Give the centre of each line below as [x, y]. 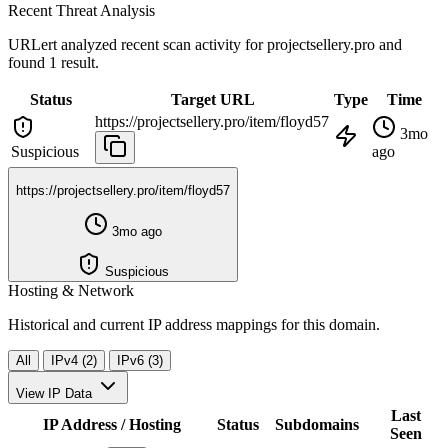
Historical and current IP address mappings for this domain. [194, 324]
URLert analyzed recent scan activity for [137, 44]
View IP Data [54, 393]
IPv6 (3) [140, 360]
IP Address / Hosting [112, 424]
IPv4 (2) [74, 360]
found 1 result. [53, 62]
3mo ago [135, 231]
